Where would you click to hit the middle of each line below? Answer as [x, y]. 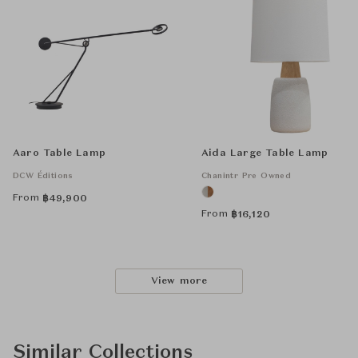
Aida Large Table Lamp [265, 154]
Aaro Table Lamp [59, 154]
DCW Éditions [43, 176]
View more [179, 282]
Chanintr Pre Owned [247, 176]
